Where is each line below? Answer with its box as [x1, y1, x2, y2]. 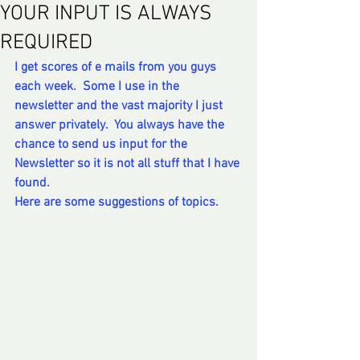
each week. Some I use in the [14, 79, 182, 95]
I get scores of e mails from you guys [14, 59, 219, 76]
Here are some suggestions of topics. [14, 194, 222, 211]
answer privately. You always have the [14, 117, 227, 133]
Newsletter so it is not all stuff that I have [14, 156, 243, 172]
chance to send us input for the [14, 137, 190, 153]
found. [14, 175, 53, 191]
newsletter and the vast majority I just [14, 98, 226, 114]
